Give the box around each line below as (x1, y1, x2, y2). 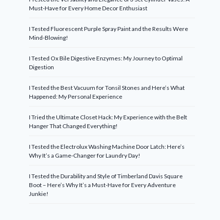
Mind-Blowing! (29, 33, 69, 41)
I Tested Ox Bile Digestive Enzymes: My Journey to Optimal (29, 54, 183, 62)
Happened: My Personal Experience (29, 92, 123, 100)
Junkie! (29, 190, 49, 197)
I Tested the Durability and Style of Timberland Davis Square (29, 172, 183, 180)
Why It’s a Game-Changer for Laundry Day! (29, 151, 141, 159)
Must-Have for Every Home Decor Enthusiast (29, 4, 148, 12)
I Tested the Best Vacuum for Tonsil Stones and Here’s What (29, 83, 185, 91)
